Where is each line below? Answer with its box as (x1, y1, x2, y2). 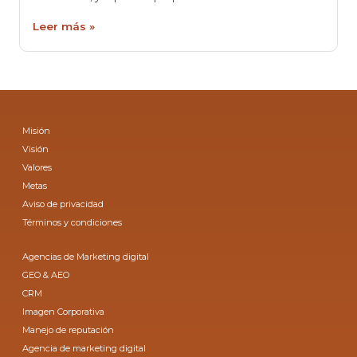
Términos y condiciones (22, 217, 123, 229)
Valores (22, 162, 53, 174)
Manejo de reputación (22, 324, 115, 336)
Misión (22, 125, 51, 137)
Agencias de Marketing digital (22, 251, 150, 263)
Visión (22, 143, 49, 155)
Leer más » (33, 20, 95, 33)
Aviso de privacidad (22, 198, 104, 210)
